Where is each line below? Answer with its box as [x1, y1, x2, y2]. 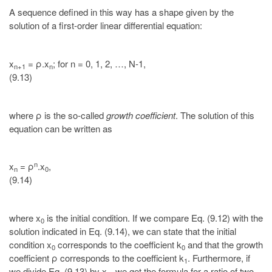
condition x [9, 238, 52, 251]
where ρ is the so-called [9, 108, 106, 121]
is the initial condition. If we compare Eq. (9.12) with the [44, 211, 263, 225]
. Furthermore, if [188, 251, 250, 265]
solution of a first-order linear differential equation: [9, 19, 202, 32]
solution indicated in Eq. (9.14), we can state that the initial [9, 225, 236, 238]
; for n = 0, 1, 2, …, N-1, [53, 56, 146, 70]
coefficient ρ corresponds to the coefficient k [9, 251, 184, 265]
